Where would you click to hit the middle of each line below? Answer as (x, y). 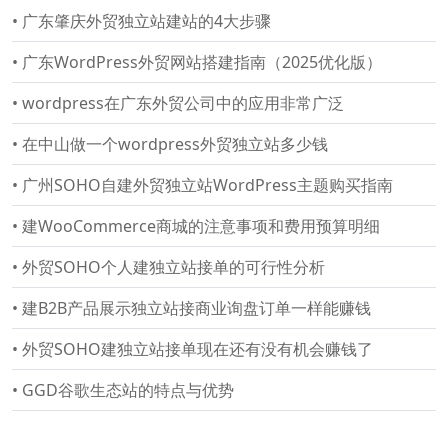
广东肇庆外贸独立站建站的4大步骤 (146, 21)
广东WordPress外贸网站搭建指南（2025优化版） (202, 62)
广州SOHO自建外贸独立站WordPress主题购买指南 (207, 185)
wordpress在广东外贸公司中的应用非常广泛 (183, 103)
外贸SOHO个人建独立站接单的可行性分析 (173, 267)
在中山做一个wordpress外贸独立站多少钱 (175, 144)
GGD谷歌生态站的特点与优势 (128, 390)
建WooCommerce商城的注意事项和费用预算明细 (201, 226)
